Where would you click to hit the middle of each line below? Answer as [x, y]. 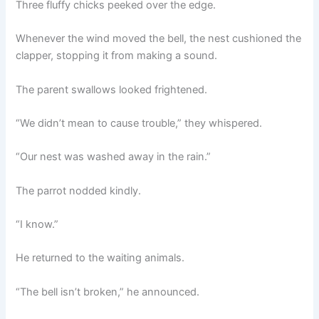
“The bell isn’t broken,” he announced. [108, 292]
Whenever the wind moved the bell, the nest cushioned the [159, 39]
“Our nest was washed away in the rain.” [114, 157]
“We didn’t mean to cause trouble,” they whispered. [139, 124]
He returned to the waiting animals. [100, 258]
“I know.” [37, 225]
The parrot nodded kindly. [79, 190]
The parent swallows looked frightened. [112, 89]
